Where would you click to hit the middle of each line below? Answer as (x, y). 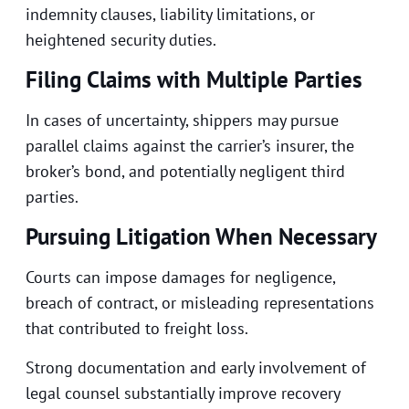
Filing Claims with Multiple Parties (194, 79)
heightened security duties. (121, 39)
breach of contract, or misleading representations (200, 303)
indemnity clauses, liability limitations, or (170, 14)
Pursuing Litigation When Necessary (201, 237)
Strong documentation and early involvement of (196, 367)
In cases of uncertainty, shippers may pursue (182, 120)
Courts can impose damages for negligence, (180, 278)
